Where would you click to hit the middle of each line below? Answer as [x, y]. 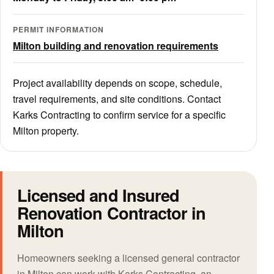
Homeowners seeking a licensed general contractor [128, 257]
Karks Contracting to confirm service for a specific [119, 114]
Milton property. [46, 130]
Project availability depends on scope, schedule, [117, 83]
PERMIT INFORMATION [58, 29]
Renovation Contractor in [112, 212]
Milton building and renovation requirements [116, 45]
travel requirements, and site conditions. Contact [117, 98]
